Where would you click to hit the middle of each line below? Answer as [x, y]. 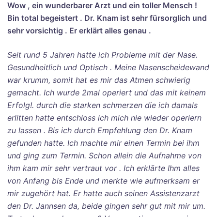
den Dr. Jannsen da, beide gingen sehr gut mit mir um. [106, 206]
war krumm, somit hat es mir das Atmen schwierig [99, 80]
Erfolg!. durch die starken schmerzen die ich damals [102, 105]
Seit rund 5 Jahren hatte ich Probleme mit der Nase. [102, 55]
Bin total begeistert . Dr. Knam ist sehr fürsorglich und [107, 18]
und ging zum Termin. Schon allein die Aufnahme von [104, 155]
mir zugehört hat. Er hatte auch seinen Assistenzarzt [103, 193]
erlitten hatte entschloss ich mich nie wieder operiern [104, 118]
